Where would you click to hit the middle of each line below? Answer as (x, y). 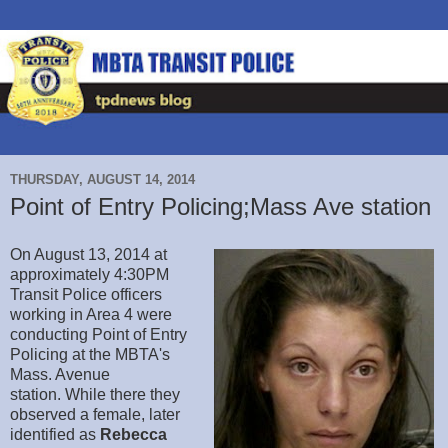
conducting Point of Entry (98, 335)
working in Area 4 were (91, 315)
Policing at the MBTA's (90, 355)
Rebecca (133, 435)
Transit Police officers (86, 295)
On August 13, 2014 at (88, 255)
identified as (55, 435)
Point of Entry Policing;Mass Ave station (220, 207)
